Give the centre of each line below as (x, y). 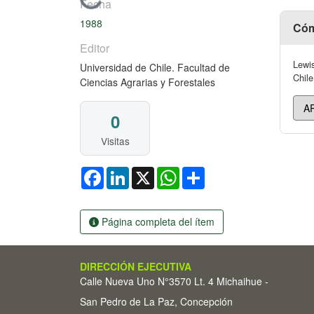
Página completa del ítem (157, 221)
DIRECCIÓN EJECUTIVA (136, 266)
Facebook (126, 172)
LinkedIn (148, 172)
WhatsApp (202, 172)
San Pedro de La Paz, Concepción (156, 301)
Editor (95, 48)
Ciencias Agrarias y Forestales (148, 82)
